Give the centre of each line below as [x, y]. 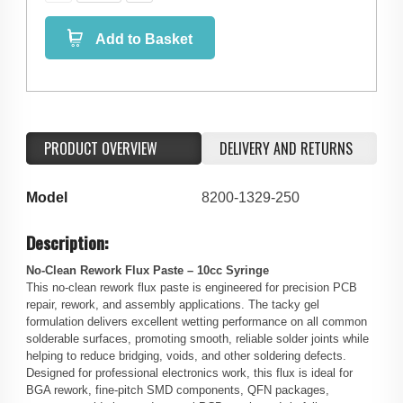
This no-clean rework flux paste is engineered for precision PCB [192, 288]
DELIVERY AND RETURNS [286, 149]
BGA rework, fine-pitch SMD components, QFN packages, [178, 390]
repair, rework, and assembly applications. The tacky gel [173, 305]
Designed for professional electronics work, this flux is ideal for [189, 373]
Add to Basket [144, 40]
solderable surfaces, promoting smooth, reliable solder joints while [197, 339]
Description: [67, 242]
